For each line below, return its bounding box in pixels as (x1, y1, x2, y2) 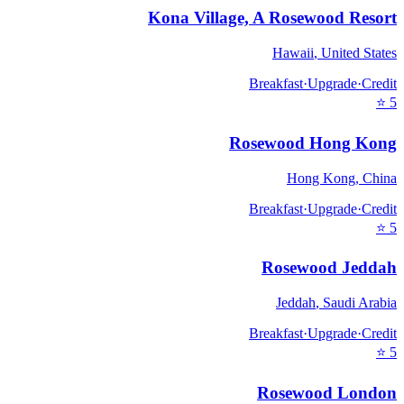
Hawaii (272, 45, 314, 61)
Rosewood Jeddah (262, 258, 397, 278)
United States (321, 45, 397, 61)
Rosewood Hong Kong (229, 133, 397, 152)
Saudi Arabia (323, 294, 397, 310)
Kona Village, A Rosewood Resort (148, 8, 397, 28)
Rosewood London (257, 382, 397, 402)
